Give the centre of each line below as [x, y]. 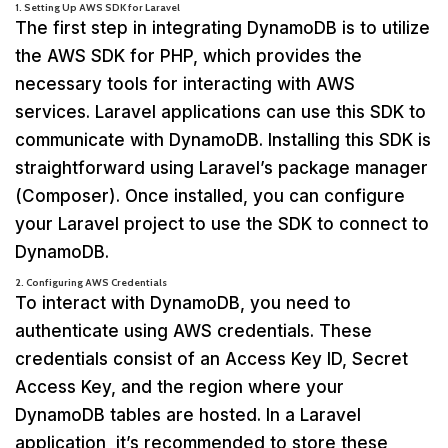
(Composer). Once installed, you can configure [210, 195]
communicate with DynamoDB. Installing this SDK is [223, 139]
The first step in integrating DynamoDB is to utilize [222, 27]
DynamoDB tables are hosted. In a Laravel [188, 414]
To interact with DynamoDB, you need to [183, 302]
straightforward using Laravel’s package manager [221, 167]
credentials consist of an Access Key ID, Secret [211, 358]
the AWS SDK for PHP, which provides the [188, 55]
